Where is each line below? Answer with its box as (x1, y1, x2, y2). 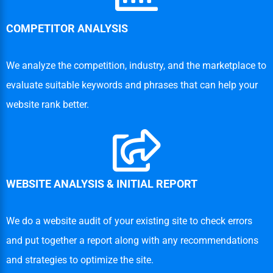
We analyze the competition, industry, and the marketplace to (6, 60, 266, 72)
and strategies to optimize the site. (6, 254, 154, 266)
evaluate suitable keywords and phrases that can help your (6, 79, 258, 91)
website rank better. (6, 99, 89, 111)
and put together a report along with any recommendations (6, 235, 258, 247)
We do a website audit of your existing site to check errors (6, 215, 252, 227)
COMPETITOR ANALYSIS (6, 22, 128, 35)
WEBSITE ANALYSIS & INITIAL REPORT (6, 177, 197, 191)
